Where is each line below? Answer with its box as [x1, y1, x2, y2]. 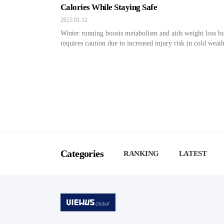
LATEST [178, 149, 207, 157]
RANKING [123, 149, 159, 157]
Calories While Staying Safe [60, 2, 157, 12]
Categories [60, 148, 103, 159]
